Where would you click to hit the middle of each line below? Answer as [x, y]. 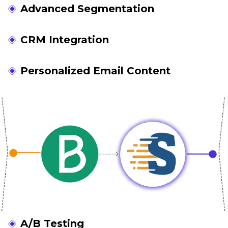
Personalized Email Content [95, 70]
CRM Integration [65, 39]
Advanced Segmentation [87, 8]
